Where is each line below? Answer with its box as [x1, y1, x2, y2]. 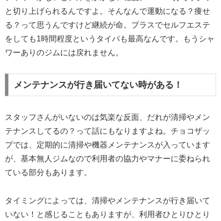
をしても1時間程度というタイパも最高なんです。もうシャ [5, 34, 215, 43]
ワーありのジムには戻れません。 [5, 48, 123, 57]
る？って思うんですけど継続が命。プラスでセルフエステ [5, 20, 210, 29]
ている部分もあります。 [5, 168, 92, 177]
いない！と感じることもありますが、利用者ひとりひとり [5, 210, 210, 219]
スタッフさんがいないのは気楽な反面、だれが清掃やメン [5, 113, 210, 122]
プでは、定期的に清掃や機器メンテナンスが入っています [5, 141, 210, 149]
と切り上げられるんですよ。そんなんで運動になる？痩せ [5, 6, 210, 15]
